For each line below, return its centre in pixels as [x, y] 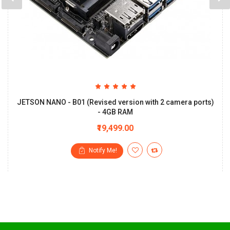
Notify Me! [103, 151]
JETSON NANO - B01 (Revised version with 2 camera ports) [115, 102]
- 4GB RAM [115, 112]
